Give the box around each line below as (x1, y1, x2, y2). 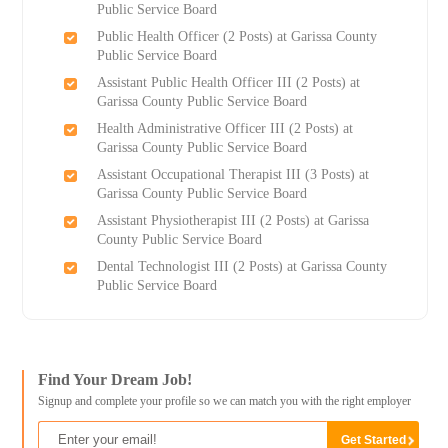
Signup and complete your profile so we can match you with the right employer (37, 394, 411, 409)
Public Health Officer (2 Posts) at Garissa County (96, 29, 377, 45)
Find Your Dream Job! (37, 371, 192, 389)
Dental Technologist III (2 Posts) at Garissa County (96, 259, 387, 275)
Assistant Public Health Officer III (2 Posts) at (96, 75, 360, 91)
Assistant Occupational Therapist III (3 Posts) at (96, 167, 369, 183)
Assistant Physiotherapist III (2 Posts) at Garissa (96, 213, 369, 229)
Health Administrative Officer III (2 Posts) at (96, 121, 353, 137)
